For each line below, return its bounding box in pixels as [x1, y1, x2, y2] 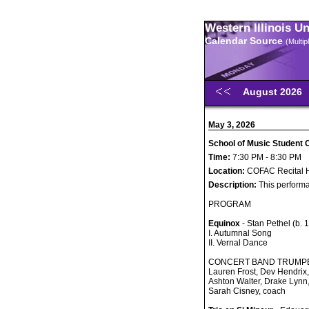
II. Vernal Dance [208, 238, 268, 248]
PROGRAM [208, 199, 251, 209]
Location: [208, 166, 247, 176]
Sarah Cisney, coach [208, 286, 286, 296]
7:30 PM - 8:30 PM [230, 152, 301, 162]
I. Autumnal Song [208, 228, 272, 238]
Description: [208, 180, 259, 190]
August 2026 [243, 86, 305, 97]
